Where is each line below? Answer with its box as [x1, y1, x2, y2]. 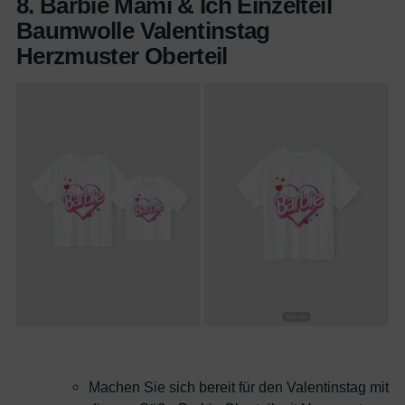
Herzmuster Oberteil [16, 42, 228, 70]
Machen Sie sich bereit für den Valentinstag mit [89, 378, 389, 395]
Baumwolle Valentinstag [16, 16, 270, 44]
